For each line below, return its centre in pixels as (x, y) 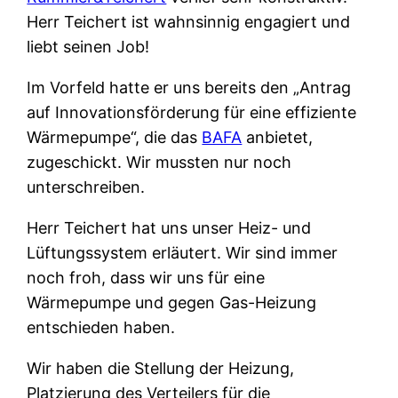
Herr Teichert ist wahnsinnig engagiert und (189, 21)
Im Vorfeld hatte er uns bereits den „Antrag (189, 87)
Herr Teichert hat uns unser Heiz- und (169, 227)
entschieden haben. (101, 327)
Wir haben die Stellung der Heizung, (161, 368)
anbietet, (278, 137)
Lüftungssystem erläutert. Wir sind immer (183, 252)
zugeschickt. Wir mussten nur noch (159, 162)
